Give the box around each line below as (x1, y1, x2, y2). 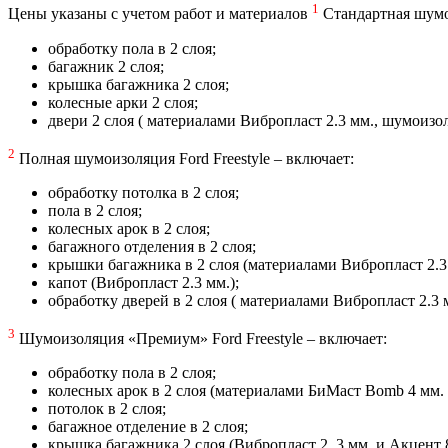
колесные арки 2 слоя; (48, 93, 198, 111)
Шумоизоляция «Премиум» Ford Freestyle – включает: (15, 330, 387, 348)
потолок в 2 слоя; (48, 400, 166, 418)
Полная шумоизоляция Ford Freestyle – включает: (15, 149, 354, 167)
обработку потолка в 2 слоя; (48, 183, 239, 201)
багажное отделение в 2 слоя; (48, 418, 248, 436)
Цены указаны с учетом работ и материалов (8, 5, 312, 23)
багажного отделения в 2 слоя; (48, 237, 256, 255)
